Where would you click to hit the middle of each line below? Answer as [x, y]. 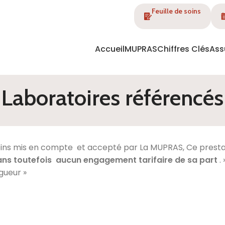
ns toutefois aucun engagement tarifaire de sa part [111, 160]
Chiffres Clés [183, 49]
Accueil [110, 49]
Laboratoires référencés [113, 98]
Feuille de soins [176, 11]
